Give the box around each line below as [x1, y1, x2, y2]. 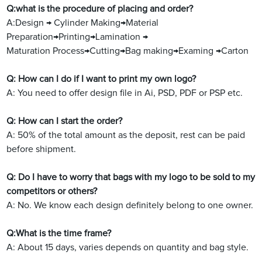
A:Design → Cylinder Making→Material [6, 18, 159, 28]
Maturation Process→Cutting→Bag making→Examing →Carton [6, 46, 249, 56]
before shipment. [6, 144, 77, 154]
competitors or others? [6, 187, 98, 196]
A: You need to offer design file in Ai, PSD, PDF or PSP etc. [6, 88, 243, 98]
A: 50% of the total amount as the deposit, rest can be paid [6, 130, 246, 140]
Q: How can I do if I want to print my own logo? [6, 74, 196, 84]
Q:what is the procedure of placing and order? [6, 4, 194, 14]
